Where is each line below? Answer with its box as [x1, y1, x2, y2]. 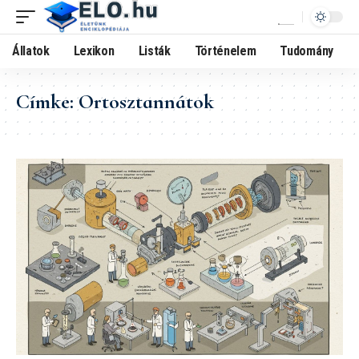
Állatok [12, 43, 50, 58]
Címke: [16, 89, 79, 114]
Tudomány [280, 43, 333, 58]
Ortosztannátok [79, 89, 214, 114]
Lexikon [73, 43, 115, 58]
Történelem [194, 43, 256, 58]
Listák [138, 43, 171, 58]
